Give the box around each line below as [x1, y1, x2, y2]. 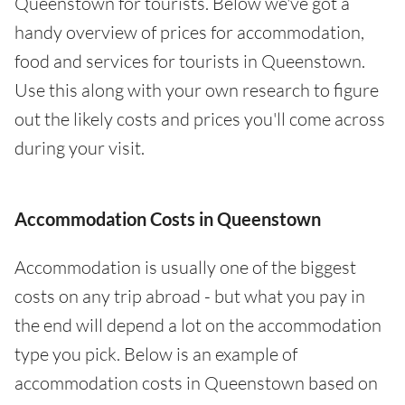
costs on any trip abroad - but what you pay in [14, 285, 365, 308]
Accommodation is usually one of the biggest [14, 256, 356, 279]
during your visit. [14, 137, 145, 160]
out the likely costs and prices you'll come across [14, 108, 385, 131]
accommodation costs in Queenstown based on [14, 372, 378, 395]
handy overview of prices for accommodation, [14, 21, 364, 44]
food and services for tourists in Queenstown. [14, 50, 365, 73]
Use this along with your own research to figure [14, 79, 379, 102]
